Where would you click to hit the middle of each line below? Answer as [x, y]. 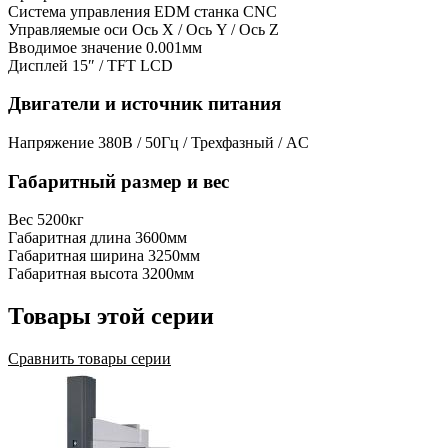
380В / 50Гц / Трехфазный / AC [203, 143]
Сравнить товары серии [89, 359]
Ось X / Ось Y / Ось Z [205, 29]
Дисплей [38, 65]
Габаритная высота [73, 274]
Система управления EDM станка [123, 11]
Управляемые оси [68, 29]
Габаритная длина [69, 238]
